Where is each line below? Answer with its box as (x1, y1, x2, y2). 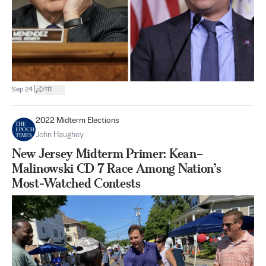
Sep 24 (12, 85, 33, 93)
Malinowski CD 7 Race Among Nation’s (12, 161, 221, 176)
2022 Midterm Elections (36, 117, 119, 125)
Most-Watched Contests (12, 176, 141, 191)
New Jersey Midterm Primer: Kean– (12, 146, 203, 161)
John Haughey (36, 131, 84, 139)
